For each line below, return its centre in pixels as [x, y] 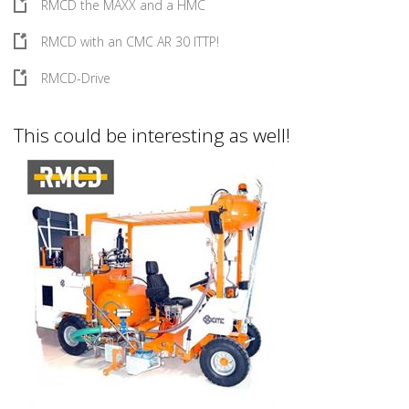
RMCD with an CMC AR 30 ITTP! [130, 42]
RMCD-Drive [76, 78]
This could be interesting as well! [152, 135]
